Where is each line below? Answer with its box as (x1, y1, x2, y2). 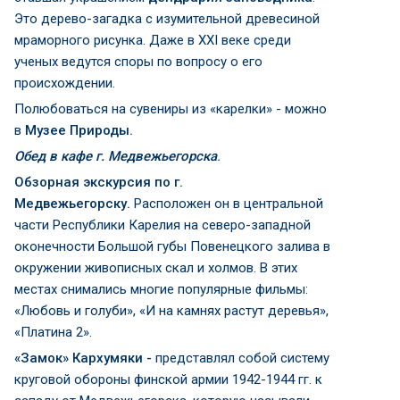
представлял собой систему (155, 350, 329, 366)
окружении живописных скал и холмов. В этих (14, 260, 297, 276)
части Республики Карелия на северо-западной (14, 217, 311, 233)
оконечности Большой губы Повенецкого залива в (14, 238, 330, 254)
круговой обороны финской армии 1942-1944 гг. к (14, 371, 322, 387)
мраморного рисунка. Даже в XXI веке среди (14, 32, 291, 48)
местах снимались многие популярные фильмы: (14, 281, 308, 297)
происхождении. (14, 75, 115, 91)
